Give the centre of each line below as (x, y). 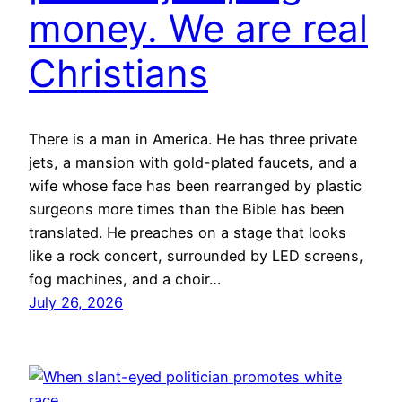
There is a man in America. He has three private (193, 140)
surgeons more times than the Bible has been (187, 210)
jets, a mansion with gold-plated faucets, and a (193, 163)
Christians (118, 74)
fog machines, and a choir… (125, 280)
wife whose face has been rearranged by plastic (195, 186)
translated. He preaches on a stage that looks (188, 233)
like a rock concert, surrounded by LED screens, (196, 256)
